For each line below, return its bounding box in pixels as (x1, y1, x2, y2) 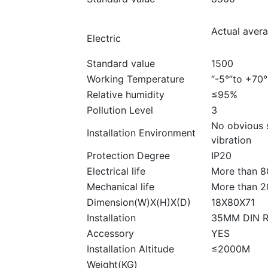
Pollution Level (87, 104, 153, 117)
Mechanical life (87, 181, 154, 193)
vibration (211, 134, 251, 147)
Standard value (87, 57, 155, 70)
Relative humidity (87, 89, 165, 101)
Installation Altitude (87, 243, 174, 255)
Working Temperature (87, 73, 184, 86)
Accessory (87, 227, 134, 240)
